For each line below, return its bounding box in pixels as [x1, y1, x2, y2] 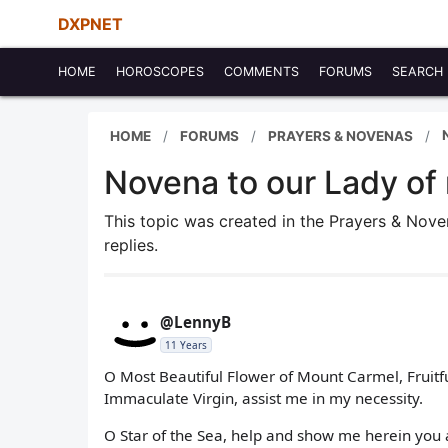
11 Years [165, 338, 207, 352]
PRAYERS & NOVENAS [268, 127, 413, 144]
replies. [104, 235, 158, 255]
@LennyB [160, 312, 231, 332]
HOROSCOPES [116, 64, 204, 79]
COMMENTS [224, 64, 299, 79]
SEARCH [392, 64, 443, 79]
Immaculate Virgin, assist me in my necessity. [104, 388, 423, 408]
